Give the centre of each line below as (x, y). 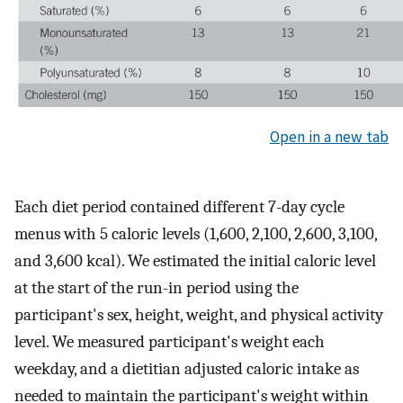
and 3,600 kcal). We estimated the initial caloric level (195, 261)
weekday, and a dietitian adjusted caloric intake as (187, 369)
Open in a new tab (329, 136)
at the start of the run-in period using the (157, 288)
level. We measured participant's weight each (170, 342)
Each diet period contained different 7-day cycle (179, 207)
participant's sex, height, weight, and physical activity (199, 315)
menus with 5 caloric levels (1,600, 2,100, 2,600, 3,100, (196, 234)
